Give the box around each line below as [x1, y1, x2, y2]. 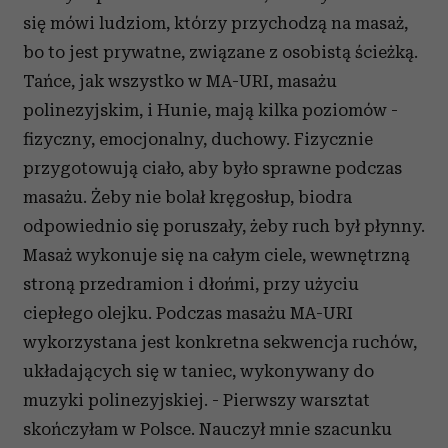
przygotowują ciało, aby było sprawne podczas [23, 158, 402, 178]
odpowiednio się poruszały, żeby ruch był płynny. [23, 216, 425, 236]
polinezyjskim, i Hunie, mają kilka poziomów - [23, 100, 398, 120]
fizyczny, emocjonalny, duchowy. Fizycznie [23, 129, 373, 149]
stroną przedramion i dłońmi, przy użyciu [23, 274, 359, 294]
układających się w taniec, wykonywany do [23, 361, 374, 381]
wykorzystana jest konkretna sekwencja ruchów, [23, 332, 417, 352]
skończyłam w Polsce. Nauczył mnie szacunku [23, 419, 392, 439]
